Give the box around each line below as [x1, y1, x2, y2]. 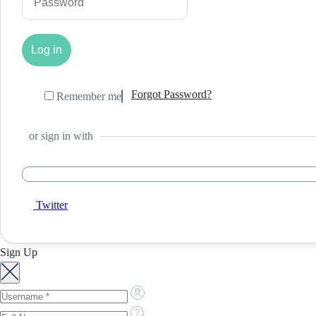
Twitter [36, 199, 68, 211]
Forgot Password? [131, 88, 212, 100]
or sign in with [29, 130, 93, 142]
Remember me [54, 90, 121, 102]
